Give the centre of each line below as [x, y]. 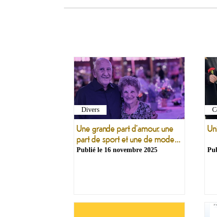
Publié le [90, 150]
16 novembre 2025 [131, 150]
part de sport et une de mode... [128, 139]
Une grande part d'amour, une [125, 128]
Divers [90, 110]
